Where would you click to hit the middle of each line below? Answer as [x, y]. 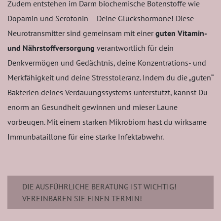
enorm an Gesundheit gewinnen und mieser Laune [92, 107]
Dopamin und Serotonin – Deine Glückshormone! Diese [101, 18]
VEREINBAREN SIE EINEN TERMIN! [82, 198]
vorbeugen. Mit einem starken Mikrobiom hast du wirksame [107, 122]
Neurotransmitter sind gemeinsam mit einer [81, 33]
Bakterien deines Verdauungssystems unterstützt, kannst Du [108, 92]
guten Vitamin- [181, 33]
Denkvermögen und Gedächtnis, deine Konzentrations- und [107, 63]
